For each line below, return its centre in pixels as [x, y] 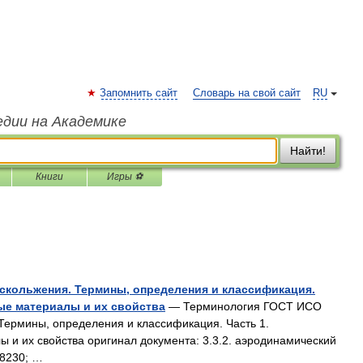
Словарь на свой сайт [247, 93]
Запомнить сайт [139, 93]
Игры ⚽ [125, 177]
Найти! [308, 151]
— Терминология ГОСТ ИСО [243, 306]
